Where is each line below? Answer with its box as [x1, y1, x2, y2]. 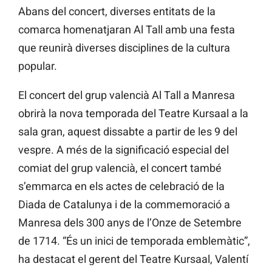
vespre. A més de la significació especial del [18, 143, 229, 157]
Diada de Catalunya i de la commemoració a [18, 198, 230, 211]
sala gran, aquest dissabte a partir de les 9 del [18, 125, 237, 138]
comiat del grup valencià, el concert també [18, 161, 222, 175]
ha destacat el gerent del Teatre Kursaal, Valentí [18, 253, 248, 266]
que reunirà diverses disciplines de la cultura [18, 41, 230, 55]
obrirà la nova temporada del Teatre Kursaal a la [18, 107, 248, 120]
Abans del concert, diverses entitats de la [18, 5, 216, 18]
